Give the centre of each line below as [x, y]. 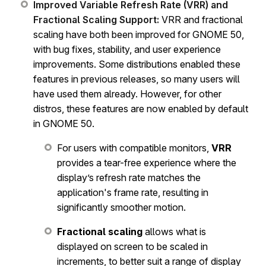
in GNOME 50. [64, 123]
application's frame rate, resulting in [133, 192]
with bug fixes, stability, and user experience [127, 49]
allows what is [174, 231]
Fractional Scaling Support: [96, 19]
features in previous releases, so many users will [137, 79]
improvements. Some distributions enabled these [137, 64]
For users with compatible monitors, [134, 148]
